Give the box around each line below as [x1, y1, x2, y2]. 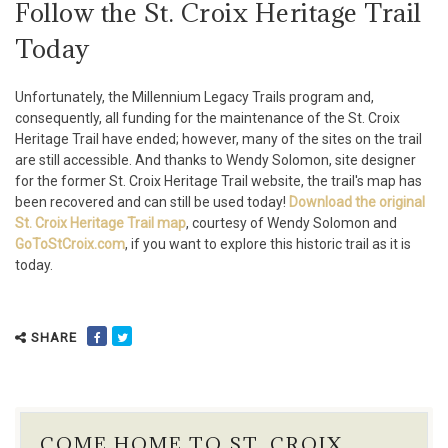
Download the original [289, 194, 425, 210]
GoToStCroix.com [15, 236, 125, 252]
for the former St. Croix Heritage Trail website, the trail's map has [15, 173, 422, 189]
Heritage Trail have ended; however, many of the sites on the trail [15, 131, 422, 147]
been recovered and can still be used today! [15, 194, 289, 210]
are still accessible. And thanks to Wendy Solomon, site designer [15, 152, 416, 168]
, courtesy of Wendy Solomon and [186, 215, 397, 231]
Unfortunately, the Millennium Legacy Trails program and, [15, 89, 374, 105]
